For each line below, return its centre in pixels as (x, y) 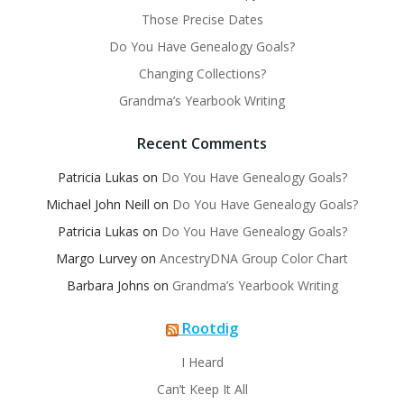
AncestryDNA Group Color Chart (254, 259)
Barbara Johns (108, 286)
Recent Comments (202, 144)
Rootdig (210, 329)
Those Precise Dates (202, 20)
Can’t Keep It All (202, 390)
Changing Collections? (202, 74)
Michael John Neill (98, 205)
